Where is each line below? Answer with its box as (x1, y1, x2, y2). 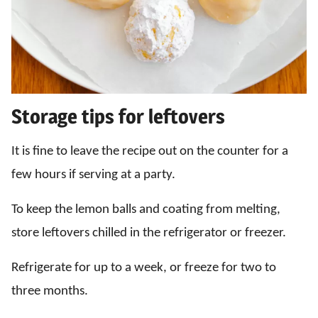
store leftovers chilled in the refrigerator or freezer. (11, 226, 286, 240)
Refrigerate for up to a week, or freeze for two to (11, 261, 276, 275)
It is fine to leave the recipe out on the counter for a (11, 144, 288, 158)
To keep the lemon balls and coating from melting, (11, 202, 280, 216)
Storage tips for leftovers (11, 104, 225, 128)
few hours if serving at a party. (11, 168, 175, 182)
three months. (11, 284, 88, 298)
